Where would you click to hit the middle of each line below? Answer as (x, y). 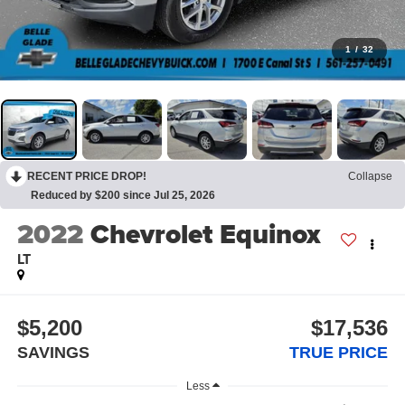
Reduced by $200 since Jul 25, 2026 (123, 195)
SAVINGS (53, 352)
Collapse (370, 176)
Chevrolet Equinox (205, 235)
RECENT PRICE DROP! (87, 176)
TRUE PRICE (339, 352)
